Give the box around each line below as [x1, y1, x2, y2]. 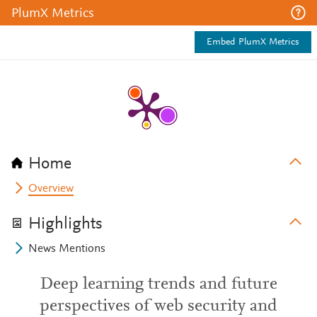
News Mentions [28, 243, 106, 255]
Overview [28, 183, 74, 195]
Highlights [28, 216, 103, 233]
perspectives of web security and [40, 298, 277, 315]
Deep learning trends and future [40, 276, 277, 293]
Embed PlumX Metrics [207, 38, 299, 47]
